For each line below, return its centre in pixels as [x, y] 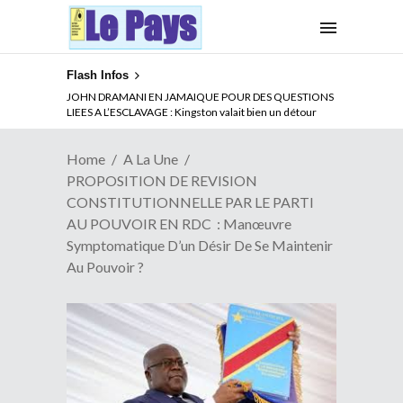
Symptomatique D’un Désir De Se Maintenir [200, 245]
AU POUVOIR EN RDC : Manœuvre [179, 223]
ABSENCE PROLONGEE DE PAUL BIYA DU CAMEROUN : [200, 96]
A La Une [151, 158]
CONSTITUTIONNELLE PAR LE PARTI [190, 201]
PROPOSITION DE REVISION [162, 180]
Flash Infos [98, 75]
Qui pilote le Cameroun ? [125, 112]
